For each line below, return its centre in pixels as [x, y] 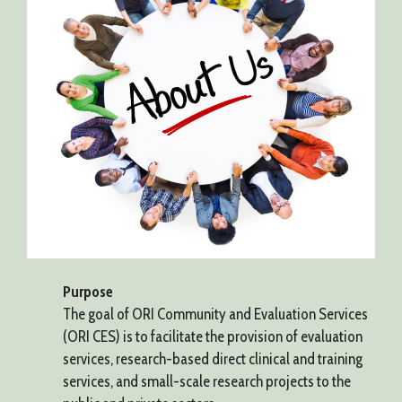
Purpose [88, 292]
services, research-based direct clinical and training [213, 359]
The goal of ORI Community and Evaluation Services [215, 315]
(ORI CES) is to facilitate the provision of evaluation [213, 337]
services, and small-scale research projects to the [207, 382]
